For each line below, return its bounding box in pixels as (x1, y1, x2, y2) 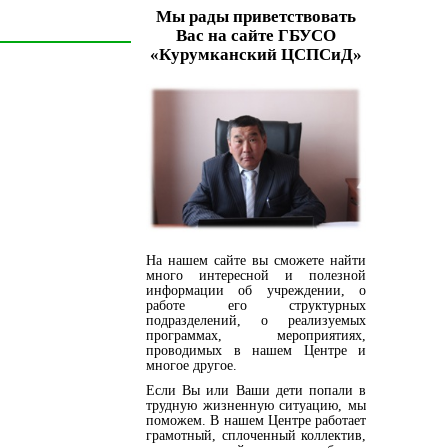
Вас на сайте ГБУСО (176, 26, 336, 45)
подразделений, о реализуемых (146, 312, 366, 328)
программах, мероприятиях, (146, 327, 366, 343)
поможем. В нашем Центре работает (146, 412, 366, 428)
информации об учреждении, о (146, 282, 366, 298)
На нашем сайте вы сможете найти (146, 252, 366, 268)
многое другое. (146, 357, 237, 373)
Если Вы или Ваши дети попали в (146, 382, 366, 398)
